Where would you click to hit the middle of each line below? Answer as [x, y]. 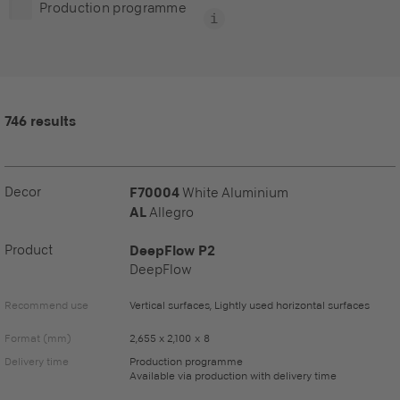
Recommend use [46, 305]
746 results [40, 121]
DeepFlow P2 [172, 250]
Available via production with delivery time [233, 375]
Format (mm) [38, 338]
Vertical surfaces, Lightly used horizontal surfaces [250, 305]
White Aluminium [235, 192]
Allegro [170, 212]
